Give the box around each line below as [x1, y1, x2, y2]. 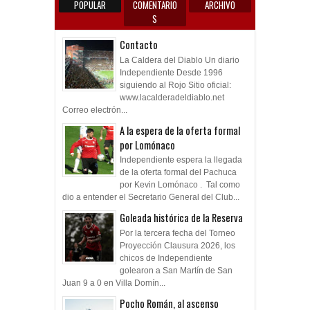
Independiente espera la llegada [120, 139, 242, 149]
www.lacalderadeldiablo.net [120, 76, 224, 86]
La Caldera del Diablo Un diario [120, 39, 239, 49]
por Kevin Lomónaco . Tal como [120, 164, 240, 174]
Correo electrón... [62, 89, 127, 99]
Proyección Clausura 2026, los [120, 224, 235, 235]
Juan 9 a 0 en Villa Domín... [62, 262, 165, 272]
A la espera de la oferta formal [120, 107, 240, 122]
